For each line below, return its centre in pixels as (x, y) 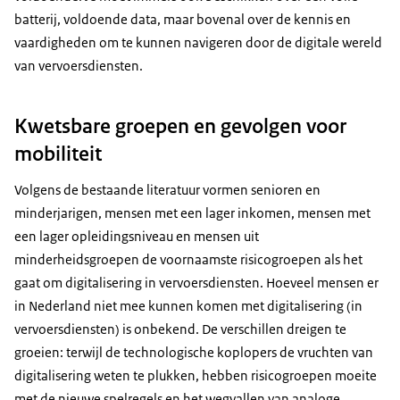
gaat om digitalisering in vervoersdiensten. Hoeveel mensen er (196, 282)
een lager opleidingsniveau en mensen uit (137, 236)
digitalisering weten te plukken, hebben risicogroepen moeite (196, 375)
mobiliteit (58, 153)
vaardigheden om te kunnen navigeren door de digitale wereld (198, 43)
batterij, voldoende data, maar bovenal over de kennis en (183, 20)
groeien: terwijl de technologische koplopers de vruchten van (194, 352)
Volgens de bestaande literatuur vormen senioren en (167, 189)
